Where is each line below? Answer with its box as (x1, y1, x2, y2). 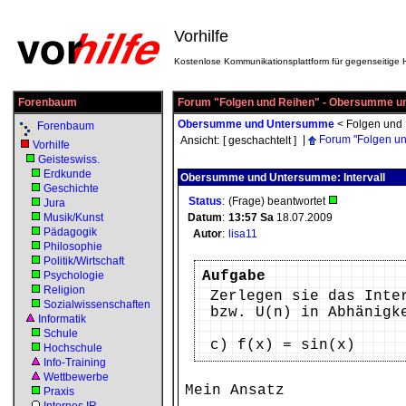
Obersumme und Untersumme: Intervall (180, 171, 385, 184)
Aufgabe (202, 268, 266, 285)
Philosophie (43, 240, 102, 253)
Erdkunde (43, 168, 92, 180)
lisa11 (228, 227, 257, 240)
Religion (43, 284, 85, 296)
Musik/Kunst (43, 211, 103, 224)
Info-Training (43, 356, 106, 369)
